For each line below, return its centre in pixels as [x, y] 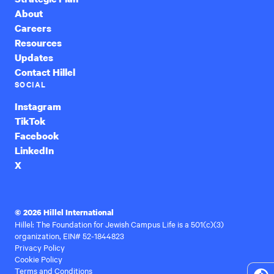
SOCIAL [31, 84]
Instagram [38, 106]
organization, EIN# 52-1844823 [69, 235]
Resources [38, 43]
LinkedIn [34, 150]
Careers [33, 28]
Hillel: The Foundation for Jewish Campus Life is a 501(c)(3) [119, 224]
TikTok [30, 121]
